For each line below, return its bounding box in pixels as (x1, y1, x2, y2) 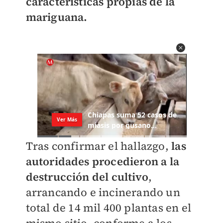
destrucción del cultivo (25, 169, 149, 185)
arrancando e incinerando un (25, 185, 180, 200)
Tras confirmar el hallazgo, (25, 138, 169, 154)
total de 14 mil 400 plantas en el (25, 200, 192, 216)
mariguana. (25, 9, 88, 24)
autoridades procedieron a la (25, 154, 180, 169)
